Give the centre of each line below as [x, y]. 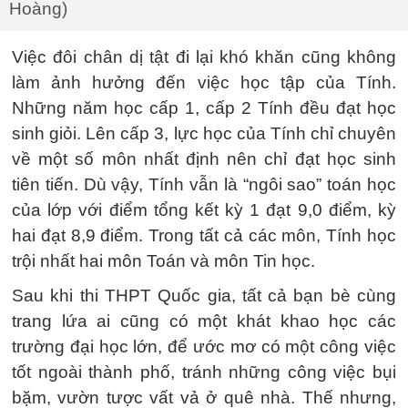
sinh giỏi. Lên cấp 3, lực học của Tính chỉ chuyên [204, 133]
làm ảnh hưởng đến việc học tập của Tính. [204, 82]
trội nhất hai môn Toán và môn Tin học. [163, 260]
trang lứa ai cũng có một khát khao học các [204, 321]
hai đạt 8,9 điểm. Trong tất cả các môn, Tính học [204, 235]
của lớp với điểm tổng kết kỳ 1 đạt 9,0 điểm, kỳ [204, 209]
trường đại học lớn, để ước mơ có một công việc [204, 346]
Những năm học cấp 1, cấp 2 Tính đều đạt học [204, 107]
